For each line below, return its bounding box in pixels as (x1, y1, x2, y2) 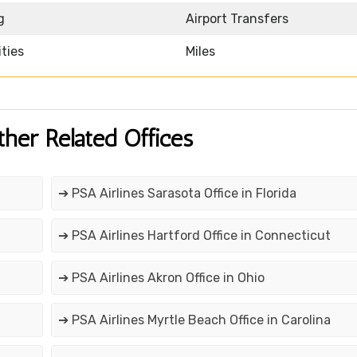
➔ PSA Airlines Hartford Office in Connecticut (57, 228, 331, 244)
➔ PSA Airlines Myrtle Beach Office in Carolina (57, 312, 331, 328)
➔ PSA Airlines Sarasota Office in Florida (57, 186, 296, 202)
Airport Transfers (186, 11, 288, 27)
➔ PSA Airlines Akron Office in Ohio (57, 270, 265, 286)
